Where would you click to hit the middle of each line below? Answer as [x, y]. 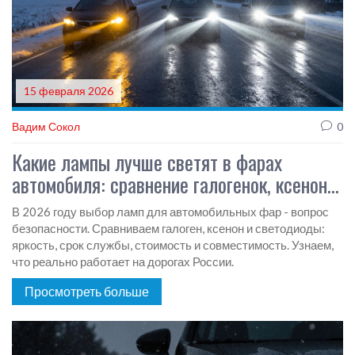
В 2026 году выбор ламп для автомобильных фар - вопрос [170, 212]
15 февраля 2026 [69, 91]
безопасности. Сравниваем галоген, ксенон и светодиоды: [168, 229]
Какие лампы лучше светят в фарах [147, 162]
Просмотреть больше [87, 292]
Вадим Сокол [46, 127]
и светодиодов [69, 207]
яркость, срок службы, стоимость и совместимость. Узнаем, [173, 245]
